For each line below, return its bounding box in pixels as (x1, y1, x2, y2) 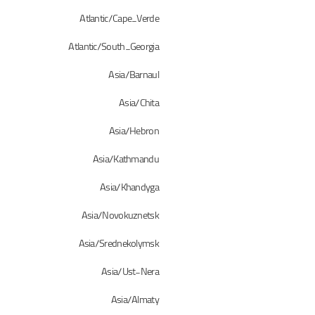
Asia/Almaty (110, 292, 159, 309)
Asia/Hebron (108, 123, 159, 140)
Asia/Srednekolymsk (78, 236, 159, 252)
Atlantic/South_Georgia (68, 39, 159, 56)
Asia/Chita (119, 95, 159, 112)
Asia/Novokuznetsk (81, 207, 159, 224)
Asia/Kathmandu (92, 151, 159, 168)
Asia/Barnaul (108, 67, 159, 84)
